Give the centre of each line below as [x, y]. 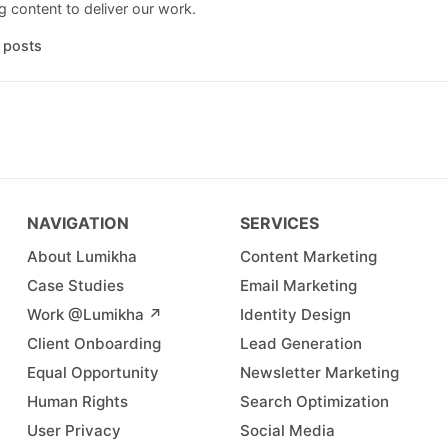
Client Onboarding [93, 343]
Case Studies [75, 285]
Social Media [287, 430]
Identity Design [295, 314]
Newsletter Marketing [319, 372]
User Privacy [73, 430]
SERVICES [279, 222]
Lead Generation [300, 343]
